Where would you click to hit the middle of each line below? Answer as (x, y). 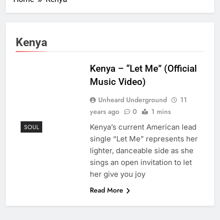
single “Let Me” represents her (144, 139)
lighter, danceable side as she (141, 151)
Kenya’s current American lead (143, 127)
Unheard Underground (132, 100)
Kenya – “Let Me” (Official (143, 69)
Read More (106, 190)
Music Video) (118, 82)
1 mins (161, 112)
